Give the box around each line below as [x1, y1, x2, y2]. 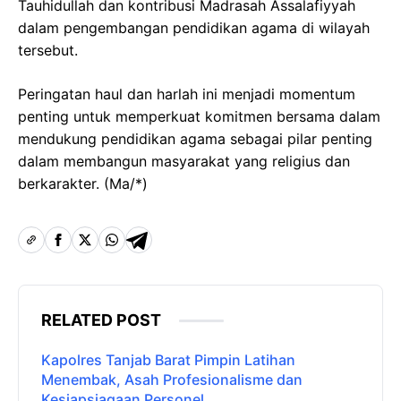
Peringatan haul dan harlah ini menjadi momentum [18, 84, 355, 103]
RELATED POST [41, 310, 161, 329]
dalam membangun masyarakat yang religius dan [18, 151, 350, 170]
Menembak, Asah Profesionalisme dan [41, 370, 303, 388]
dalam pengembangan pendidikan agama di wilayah [18, 18, 370, 37]
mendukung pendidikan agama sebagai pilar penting [18, 129, 372, 148]
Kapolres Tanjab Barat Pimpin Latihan [41, 350, 295, 369]
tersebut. [18, 40, 78, 59]
